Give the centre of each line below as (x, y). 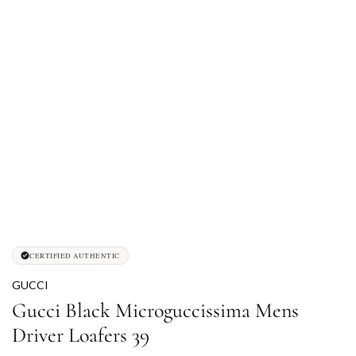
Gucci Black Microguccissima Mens (155, 310)
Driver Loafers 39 (81, 335)
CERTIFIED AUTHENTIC (75, 255)
